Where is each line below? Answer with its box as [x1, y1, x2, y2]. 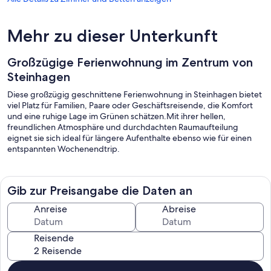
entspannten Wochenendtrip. [7, 143, 120, 155]
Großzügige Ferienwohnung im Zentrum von [7, 55, 253, 70]
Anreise [34, 203, 67, 216]
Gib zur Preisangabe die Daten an [7, 183, 192, 198]
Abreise [162, 203, 196, 216]
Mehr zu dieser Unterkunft [7, 25, 218, 47]
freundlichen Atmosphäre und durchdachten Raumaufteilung [7, 122, 238, 133]
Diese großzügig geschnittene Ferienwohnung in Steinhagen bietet [7, 89, 262, 100]
